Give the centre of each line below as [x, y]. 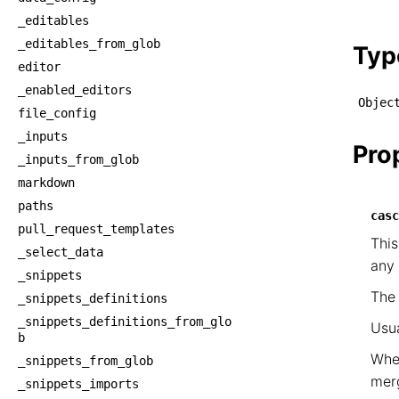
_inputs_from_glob [78, 159]
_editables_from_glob [89, 44]
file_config [57, 113]
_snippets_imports [78, 384]
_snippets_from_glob [85, 361]
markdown [46, 183]
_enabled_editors [75, 90]
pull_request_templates [96, 229]
